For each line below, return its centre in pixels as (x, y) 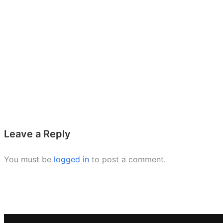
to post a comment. (127, 159)
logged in (71, 159)
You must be (29, 159)
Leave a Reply (37, 134)
